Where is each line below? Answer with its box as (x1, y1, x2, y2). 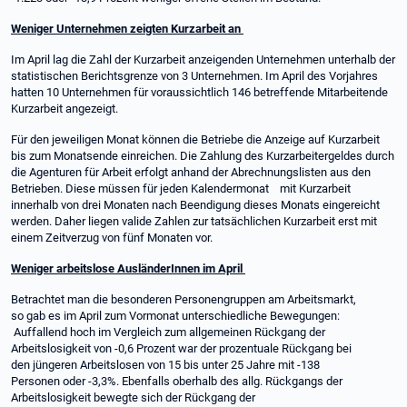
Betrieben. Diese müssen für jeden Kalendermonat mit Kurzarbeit (11, 182, 351, 195)
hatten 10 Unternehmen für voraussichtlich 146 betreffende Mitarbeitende (11, 85, 388, 99)
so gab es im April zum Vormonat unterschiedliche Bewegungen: (11, 309, 340, 323)
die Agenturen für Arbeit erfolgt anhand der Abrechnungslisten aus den (11, 165, 371, 179)
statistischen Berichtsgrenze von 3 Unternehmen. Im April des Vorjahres (11, 69, 378, 83)
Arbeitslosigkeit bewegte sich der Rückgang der (11, 391, 255, 404)
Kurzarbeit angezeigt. (11, 102, 121, 115)
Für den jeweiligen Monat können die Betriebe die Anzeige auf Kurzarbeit (11, 133, 380, 146)
